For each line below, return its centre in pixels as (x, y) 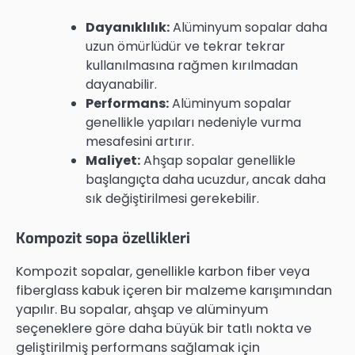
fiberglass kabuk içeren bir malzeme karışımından (174, 290)
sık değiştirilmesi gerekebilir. (172, 198)
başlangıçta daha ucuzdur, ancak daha (206, 179)
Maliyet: (113, 160)
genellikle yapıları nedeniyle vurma (193, 122)
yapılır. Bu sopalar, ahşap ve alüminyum (142, 309)
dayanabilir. (121, 84)
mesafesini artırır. (140, 141)
